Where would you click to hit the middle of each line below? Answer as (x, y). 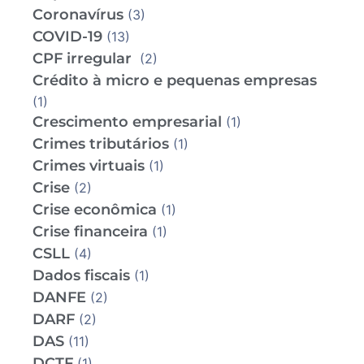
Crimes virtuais (89, 166)
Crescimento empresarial (127, 122)
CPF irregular (84, 59)
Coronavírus (78, 15)
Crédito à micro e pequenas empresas (175, 81)
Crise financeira (90, 232)
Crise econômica (95, 210)
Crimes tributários (101, 144)
